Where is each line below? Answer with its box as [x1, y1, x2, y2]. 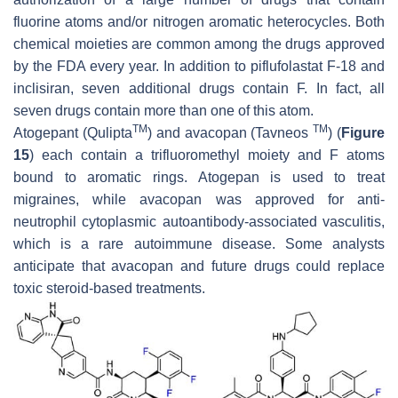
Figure [341, 124, 386, 140]
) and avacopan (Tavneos [147, 124, 314, 140]
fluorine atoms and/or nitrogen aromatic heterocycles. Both [13, 13, 385, 29]
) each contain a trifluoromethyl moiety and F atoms [29, 147, 385, 163]
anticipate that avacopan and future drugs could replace [13, 258, 385, 274]
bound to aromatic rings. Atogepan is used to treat [13, 169, 385, 185]
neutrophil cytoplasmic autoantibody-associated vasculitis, [13, 213, 385, 229]
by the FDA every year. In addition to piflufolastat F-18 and [13, 58, 385, 74]
